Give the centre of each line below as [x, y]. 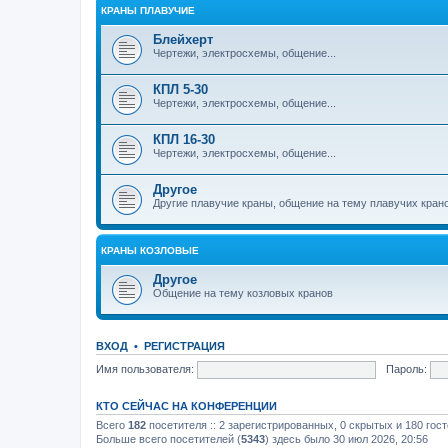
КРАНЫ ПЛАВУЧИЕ [148, 10]
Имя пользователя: [145, 368]
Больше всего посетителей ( [168, 439]
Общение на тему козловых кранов [243, 293]
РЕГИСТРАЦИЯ [184, 346]
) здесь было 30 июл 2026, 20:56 [346, 439]
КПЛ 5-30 [180, 89]
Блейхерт [183, 39]
